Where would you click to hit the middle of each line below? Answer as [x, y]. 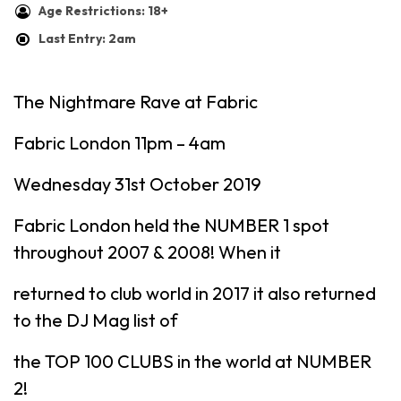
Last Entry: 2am [87, 38]
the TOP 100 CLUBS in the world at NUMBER [192, 361]
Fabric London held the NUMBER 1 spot [171, 225]
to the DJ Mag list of [96, 320]
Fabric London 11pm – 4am [119, 143]
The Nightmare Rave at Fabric [136, 102]
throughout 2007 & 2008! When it [147, 252]
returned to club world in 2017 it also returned [195, 293]
